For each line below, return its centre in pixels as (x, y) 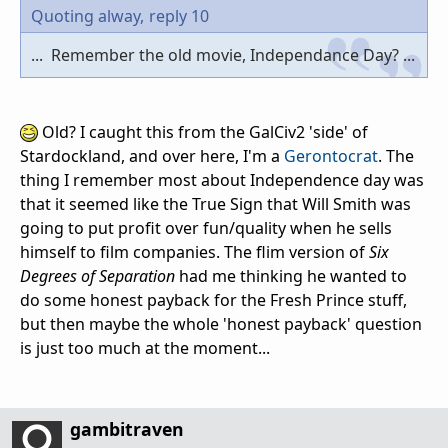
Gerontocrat (331, 155)
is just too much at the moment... (145, 347)
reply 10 (179, 15)
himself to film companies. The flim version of (194, 251)
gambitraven (127, 428)
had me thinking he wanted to (291, 275)
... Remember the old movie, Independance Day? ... (223, 54)
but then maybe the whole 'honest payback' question (221, 323)
